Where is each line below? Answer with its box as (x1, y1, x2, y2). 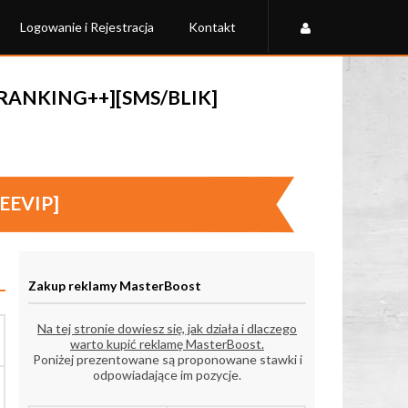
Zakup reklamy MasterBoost (28, 277, 201, 293)
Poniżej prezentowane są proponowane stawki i (32, 352, 302, 368)
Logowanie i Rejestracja (20, 19, 154, 35)
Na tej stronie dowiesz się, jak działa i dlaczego (37, 321, 297, 337)
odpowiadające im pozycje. (93, 367, 241, 383)
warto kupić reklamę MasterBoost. (70, 336, 264, 352)
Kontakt (189, 19, 236, 35)
